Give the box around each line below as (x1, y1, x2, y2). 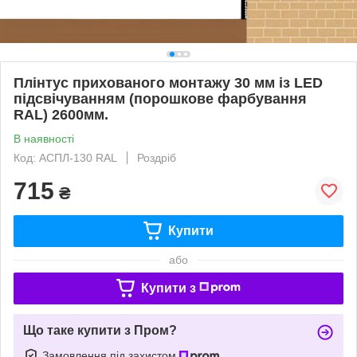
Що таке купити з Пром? (23, 323, 177, 337)
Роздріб (137, 151, 176, 164)
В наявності (14, 131, 74, 145)
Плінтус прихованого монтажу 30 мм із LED (14, 74, 323, 91)
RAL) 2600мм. (14, 106, 108, 123)
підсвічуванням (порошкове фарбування (14, 90, 307, 107)
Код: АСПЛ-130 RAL (14, 151, 117, 164)
